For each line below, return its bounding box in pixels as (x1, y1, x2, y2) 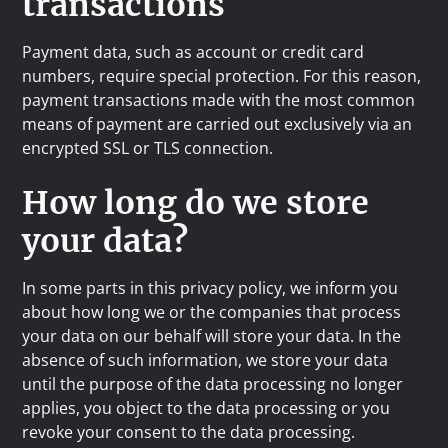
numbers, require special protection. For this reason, (22, 65, 422, 87)
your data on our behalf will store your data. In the (22, 325, 402, 347)
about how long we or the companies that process (22, 301, 402, 323)
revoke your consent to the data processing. (22, 421, 356, 443)
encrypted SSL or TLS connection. (22, 137, 274, 159)
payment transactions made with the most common (22, 89, 416, 111)
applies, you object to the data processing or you (22, 397, 391, 419)
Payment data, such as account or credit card (22, 41, 365, 63)
